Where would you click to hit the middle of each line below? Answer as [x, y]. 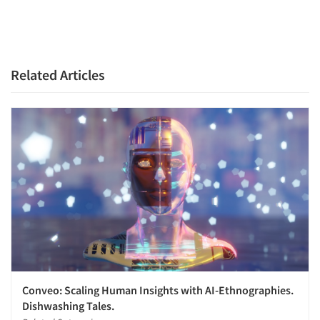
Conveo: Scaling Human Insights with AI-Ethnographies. [158, 290]
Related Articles [58, 75]
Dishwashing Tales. [68, 305]
